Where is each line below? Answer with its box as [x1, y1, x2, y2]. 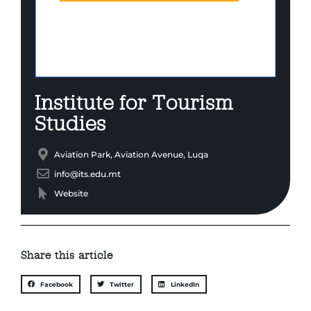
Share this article [21, 248, 114, 262]
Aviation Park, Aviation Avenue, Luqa [53, 149, 208, 160]
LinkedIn [170, 280, 199, 288]
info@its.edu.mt [53, 168, 121, 179]
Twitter [110, 280, 135, 288]
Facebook [40, 280, 74, 288]
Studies [35, 110, 107, 135]
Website [53, 187, 88, 199]
